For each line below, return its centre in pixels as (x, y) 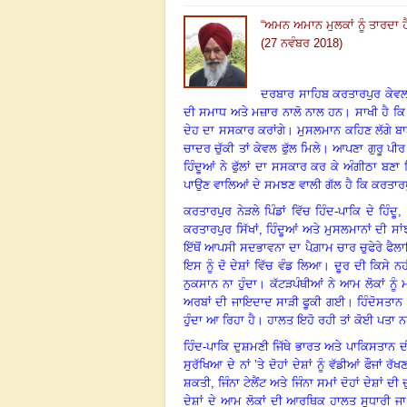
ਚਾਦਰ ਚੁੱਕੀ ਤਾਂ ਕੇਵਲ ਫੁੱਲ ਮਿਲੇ (252, 148)
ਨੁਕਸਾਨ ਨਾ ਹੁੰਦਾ (221, 283)
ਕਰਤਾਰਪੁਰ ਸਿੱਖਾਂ (221, 229)
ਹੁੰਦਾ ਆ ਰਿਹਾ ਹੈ (219, 320)
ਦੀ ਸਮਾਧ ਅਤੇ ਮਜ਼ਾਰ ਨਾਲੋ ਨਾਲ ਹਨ (263, 112)
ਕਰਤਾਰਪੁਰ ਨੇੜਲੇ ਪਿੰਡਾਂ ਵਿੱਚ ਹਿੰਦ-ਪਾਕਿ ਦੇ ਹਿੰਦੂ (291, 211)
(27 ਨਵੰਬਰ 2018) (302, 43)
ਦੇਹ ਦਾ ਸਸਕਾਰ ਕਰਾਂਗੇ (235, 130)
